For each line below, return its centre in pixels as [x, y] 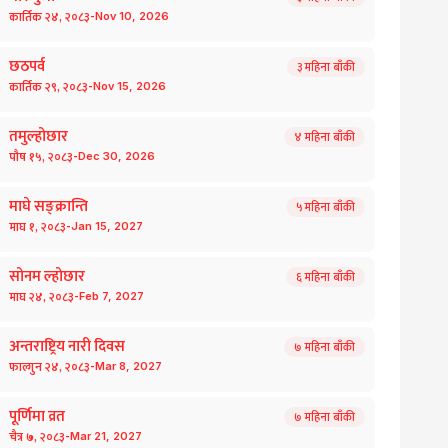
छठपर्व [26, 66]
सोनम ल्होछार [46, 276]
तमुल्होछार [38, 136]
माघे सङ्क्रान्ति [48, 206]
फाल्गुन [25, 366]
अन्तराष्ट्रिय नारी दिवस [66, 346]
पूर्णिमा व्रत [36, 416]
